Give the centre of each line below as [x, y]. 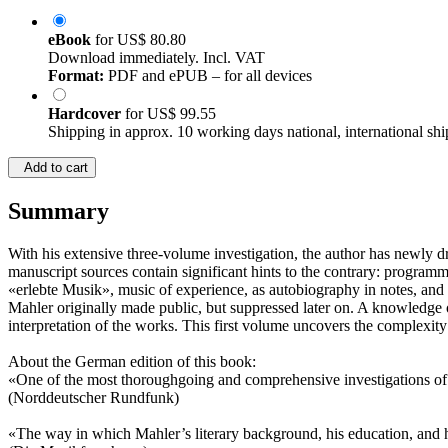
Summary [58, 211]
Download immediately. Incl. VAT [156, 58]
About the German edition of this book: [132, 362]
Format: [76, 76]
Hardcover [86, 114]
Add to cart [52, 168]
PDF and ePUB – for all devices [208, 76]
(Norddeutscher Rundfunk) [93, 398]
